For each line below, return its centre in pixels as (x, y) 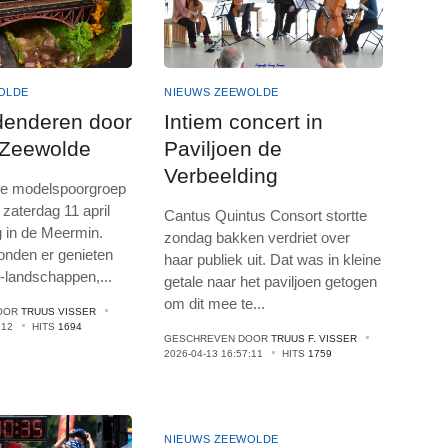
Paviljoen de (223, 148)
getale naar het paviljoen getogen (271, 281)
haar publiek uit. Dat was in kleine (273, 259)
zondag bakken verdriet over (257, 237)
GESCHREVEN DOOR (218, 338)
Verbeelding (221, 175)
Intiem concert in (244, 121)
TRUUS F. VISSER (314, 338)
